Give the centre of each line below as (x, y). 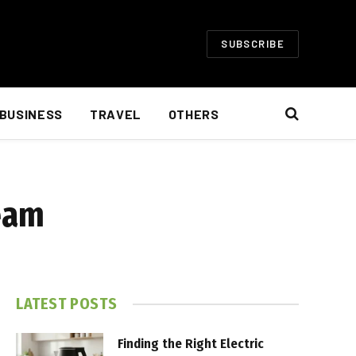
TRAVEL (115, 114)
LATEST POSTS (67, 304)
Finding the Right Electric (191, 344)
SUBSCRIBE (253, 43)
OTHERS (193, 114)
